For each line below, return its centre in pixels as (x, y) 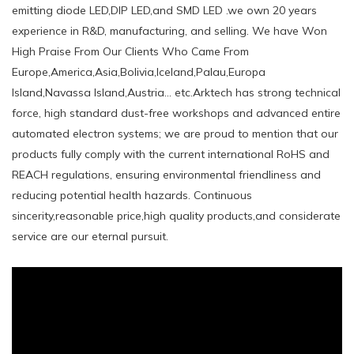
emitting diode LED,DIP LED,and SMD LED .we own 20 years (164, 10)
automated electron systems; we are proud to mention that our (175, 133)
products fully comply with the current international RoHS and (171, 154)
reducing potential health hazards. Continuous (132, 195)
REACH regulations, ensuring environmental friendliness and (166, 174)
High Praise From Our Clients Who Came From (130, 51)
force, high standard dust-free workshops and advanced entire (176, 113)
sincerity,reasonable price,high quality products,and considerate (176, 215)
